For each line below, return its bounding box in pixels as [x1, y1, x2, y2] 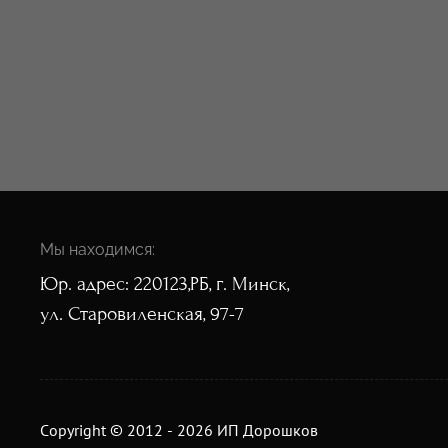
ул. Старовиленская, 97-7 [40, 303, 244, 325]
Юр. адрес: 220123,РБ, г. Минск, [40, 273, 289, 295]
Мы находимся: [40, 240, 155, 259]
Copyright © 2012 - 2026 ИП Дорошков [40, 420, 318, 440]
